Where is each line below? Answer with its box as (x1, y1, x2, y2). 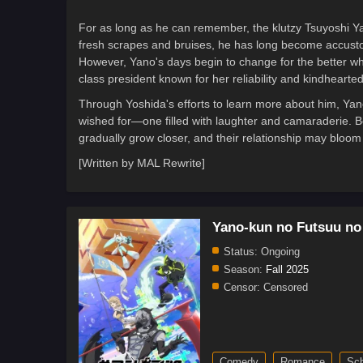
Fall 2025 (266, 263, 309, 276)
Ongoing (258, 246, 300, 258)
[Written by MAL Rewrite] (79, 156, 205, 170)
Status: (224, 246, 258, 258)
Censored (260, 281, 308, 294)
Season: (224, 263, 263, 276)
